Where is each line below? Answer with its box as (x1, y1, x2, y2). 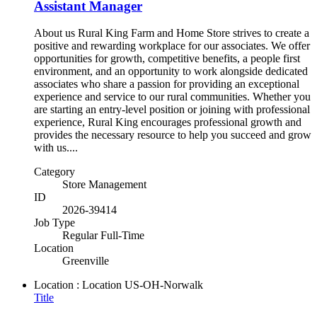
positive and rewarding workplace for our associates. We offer (34, 40, 310, 52)
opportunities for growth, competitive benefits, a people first (34, 52, 300, 65)
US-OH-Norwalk (125, 279, 203, 292)
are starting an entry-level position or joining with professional (34, 103, 310, 116)
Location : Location (34, 279, 122, 292)
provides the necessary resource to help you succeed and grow (34, 129, 311, 142)
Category (34, 166, 75, 178)
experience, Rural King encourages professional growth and (34, 116, 301, 129)
